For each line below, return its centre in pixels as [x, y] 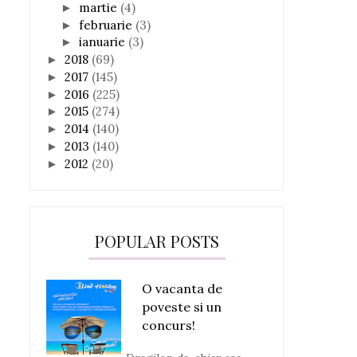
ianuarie [104, 42]
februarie [107, 25]
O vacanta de [182, 289]
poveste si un [182, 307]
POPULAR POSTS [157, 241]
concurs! [169, 326]
